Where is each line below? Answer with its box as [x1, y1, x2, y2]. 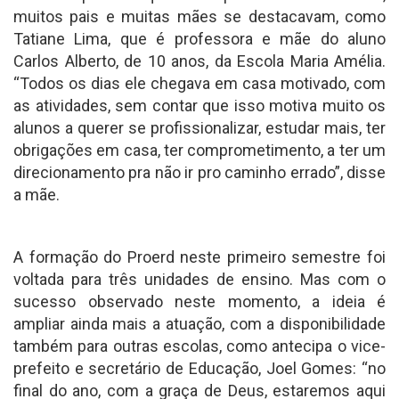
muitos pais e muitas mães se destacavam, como [13, 7, 386, 27]
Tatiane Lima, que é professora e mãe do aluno [13, 29, 386, 49]
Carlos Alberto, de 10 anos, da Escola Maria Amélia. [13, 52, 386, 71]
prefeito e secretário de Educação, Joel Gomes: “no [13, 359, 386, 379]
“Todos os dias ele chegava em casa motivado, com [13, 74, 386, 94]
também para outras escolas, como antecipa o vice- [13, 337, 386, 356]
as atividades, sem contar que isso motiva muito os [13, 96, 386, 116]
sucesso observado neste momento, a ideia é [13, 292, 386, 312]
